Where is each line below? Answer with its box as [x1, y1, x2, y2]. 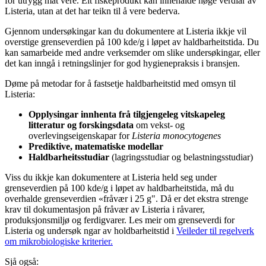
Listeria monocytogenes [132, 131, 221, 141]
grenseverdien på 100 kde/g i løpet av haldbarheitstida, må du [5, 183, 234, 194]
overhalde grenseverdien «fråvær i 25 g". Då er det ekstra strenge [5, 194, 248, 204]
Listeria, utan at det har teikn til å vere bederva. [5, 6, 180, 17]
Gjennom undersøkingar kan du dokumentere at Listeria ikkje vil [5, 26, 246, 37]
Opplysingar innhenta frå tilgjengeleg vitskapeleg [28, 109, 225, 120]
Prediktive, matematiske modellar [28, 141, 163, 152]
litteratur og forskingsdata [28, 120, 134, 131]
